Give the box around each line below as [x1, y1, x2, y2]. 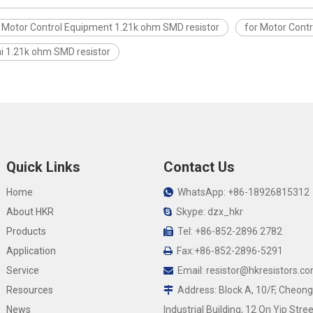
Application [6, 245, 56, 256]
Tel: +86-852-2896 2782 [173, 226, 282, 237]
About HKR [6, 206, 54, 217]
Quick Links [6, 159, 80, 175]
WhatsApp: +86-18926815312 [173, 187, 310, 198]
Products [6, 226, 46, 237]
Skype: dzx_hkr [171, 206, 243, 217]
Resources [6, 284, 53, 296]
